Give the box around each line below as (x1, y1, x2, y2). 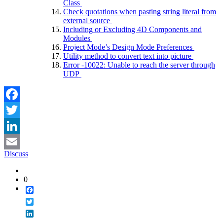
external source (63, 16, 112, 25)
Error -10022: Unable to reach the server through (63, 60, 215, 69)
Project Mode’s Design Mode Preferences (63, 42, 194, 51)
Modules (63, 34, 92, 42)
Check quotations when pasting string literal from (63, 7, 216, 16)
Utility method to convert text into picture (63, 51, 193, 60)
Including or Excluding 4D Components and (63, 25, 202, 34)
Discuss (4, 149, 28, 158)
